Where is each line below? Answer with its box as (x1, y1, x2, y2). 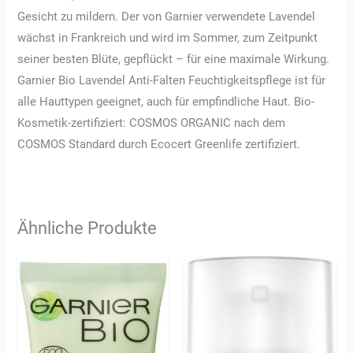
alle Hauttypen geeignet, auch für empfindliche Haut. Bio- (17, 94, 315, 109)
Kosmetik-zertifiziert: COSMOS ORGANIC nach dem (17, 115, 286, 130)
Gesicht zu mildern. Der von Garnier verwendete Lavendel (17, 9, 316, 24)
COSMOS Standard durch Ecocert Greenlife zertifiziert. (17, 136, 301, 151)
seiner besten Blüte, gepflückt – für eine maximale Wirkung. (17, 51, 330, 66)
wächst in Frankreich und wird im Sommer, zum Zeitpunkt (17, 30, 318, 45)
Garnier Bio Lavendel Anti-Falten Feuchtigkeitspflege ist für (17, 72, 326, 87)
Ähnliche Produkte (17, 217, 158, 238)
